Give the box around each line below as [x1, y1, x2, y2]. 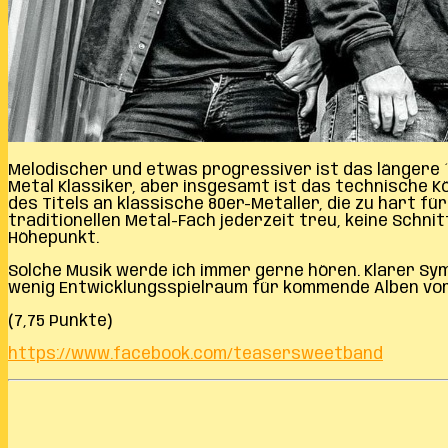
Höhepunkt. [8, 229, 99, 247]
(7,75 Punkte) [8, 312, 112, 330]
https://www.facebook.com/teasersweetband [8, 345, 383, 363]
